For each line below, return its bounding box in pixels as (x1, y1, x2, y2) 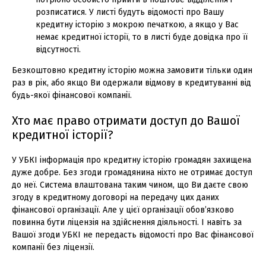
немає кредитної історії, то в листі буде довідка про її (36, 31, 248, 42)
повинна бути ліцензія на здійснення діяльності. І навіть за (12, 217, 242, 227)
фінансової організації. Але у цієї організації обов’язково (12, 204, 234, 215)
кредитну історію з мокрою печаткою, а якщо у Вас (36, 19, 239, 30)
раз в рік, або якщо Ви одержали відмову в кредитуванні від (12, 77, 251, 88)
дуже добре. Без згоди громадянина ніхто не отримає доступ (12, 167, 252, 178)
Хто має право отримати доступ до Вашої (12, 113, 240, 128)
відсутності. (36, 44, 81, 55)
